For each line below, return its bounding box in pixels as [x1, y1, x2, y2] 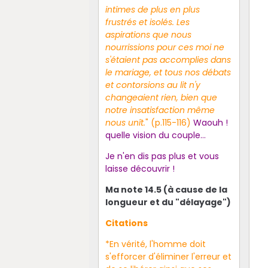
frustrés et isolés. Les [105, 16, 190, 28]
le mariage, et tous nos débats [105, 66, 231, 78]
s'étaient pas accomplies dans [105, 53, 231, 66]
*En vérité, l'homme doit [105, 237, 206, 250]
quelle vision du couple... [105, 129, 206, 141]
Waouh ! [190, 116, 228, 129]
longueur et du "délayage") [105, 196, 231, 208]
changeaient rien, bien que [105, 91, 217, 103]
